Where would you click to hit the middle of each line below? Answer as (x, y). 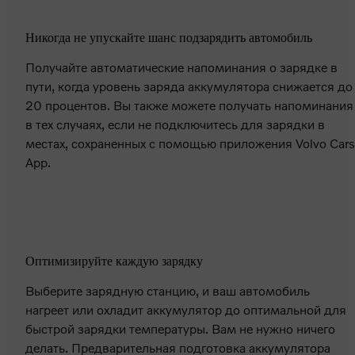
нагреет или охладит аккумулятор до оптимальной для (186, 310)
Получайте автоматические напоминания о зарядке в (181, 67)
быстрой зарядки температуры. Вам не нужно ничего (180, 329)
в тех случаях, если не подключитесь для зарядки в (175, 124)
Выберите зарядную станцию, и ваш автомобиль (168, 291)
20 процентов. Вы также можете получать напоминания (189, 105)
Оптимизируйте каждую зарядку (114, 261)
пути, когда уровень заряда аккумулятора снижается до (189, 86)
